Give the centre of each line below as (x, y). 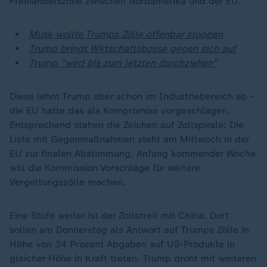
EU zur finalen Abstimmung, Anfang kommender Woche (133, 153)
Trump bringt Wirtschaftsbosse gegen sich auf (132, 48)
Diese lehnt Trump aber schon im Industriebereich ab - (132, 96)
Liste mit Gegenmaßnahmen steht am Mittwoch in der (129, 139)
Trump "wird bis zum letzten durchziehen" (123, 63)
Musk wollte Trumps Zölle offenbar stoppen (126, 34)
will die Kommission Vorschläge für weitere (105, 167)
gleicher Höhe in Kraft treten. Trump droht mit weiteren (133, 258)
